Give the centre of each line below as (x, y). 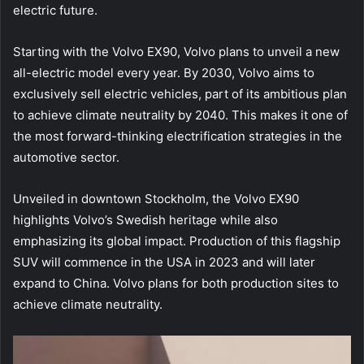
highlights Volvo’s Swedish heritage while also (145, 219)
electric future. (55, 10)
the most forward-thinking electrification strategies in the (178, 136)
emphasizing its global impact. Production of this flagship (177, 240)
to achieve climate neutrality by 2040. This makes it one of (180, 115)
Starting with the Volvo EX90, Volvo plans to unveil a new (176, 51)
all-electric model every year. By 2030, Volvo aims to (164, 72)
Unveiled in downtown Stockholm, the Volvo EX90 (156, 198)
